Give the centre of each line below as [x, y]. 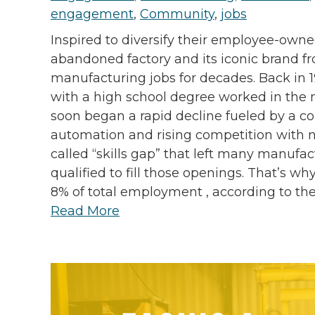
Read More [85, 211]
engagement [92, 14]
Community [177, 14]
